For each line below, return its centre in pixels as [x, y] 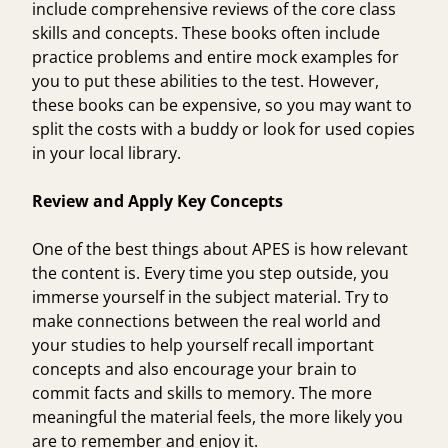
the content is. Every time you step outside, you [210, 272]
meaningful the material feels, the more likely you [217, 416]
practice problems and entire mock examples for [215, 56]
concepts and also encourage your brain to [194, 368]
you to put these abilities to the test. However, [205, 80]
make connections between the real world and [206, 320]
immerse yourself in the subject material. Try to [210, 296]
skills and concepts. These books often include [206, 32]
